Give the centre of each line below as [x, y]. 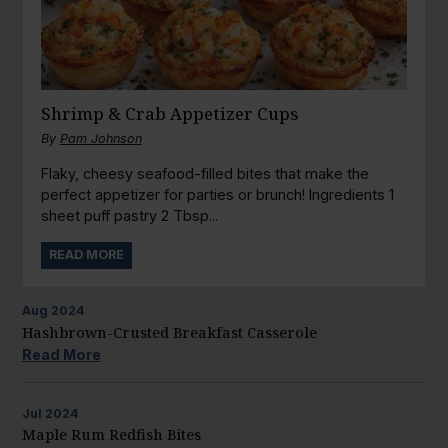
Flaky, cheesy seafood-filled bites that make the [204, 173]
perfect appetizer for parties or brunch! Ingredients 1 [217, 194]
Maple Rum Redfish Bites [111, 435]
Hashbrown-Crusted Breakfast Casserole [169, 332]
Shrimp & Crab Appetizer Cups [169, 114]
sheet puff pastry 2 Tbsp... [129, 215]
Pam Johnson [100, 139]
